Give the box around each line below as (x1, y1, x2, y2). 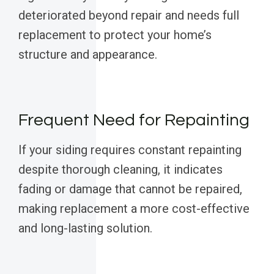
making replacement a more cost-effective (18, 201, 250, 217)
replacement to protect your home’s (18, 28, 212, 43)
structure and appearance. (18, 47, 157, 62)
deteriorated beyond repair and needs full (18, 8, 239, 23)
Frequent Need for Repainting (18, 111, 250, 130)
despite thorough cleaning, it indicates (18, 162, 223, 177)
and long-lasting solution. (18, 221, 152, 236)
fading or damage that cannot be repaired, (18, 182, 242, 197)
